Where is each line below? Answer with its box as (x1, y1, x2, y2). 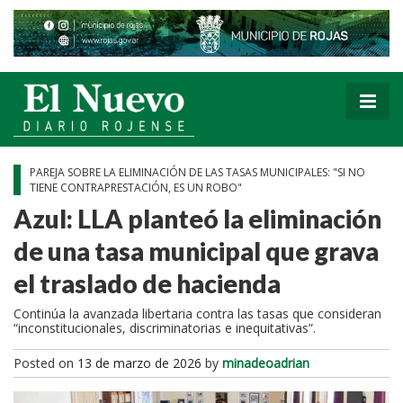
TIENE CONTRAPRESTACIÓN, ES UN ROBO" (30, 179, 245, 195)
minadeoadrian (222, 354, 309, 372)
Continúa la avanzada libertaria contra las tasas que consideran (13, 304, 381, 322)
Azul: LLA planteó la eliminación (13, 202, 381, 234)
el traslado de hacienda (13, 267, 285, 299)
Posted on (13, 354, 77, 372)
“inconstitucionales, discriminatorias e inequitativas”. (13, 318, 319, 336)
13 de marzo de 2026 (77, 354, 201, 372)
